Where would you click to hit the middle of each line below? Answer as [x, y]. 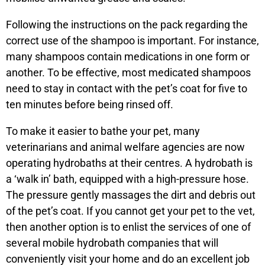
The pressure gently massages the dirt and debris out [131, 195]
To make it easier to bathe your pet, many [103, 131]
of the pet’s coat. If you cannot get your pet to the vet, [130, 211]
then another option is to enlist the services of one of [128, 227]
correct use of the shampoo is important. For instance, [132, 41]
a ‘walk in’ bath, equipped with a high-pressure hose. [127, 179]
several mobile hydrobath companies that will [112, 243]
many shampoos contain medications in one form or [128, 56]
